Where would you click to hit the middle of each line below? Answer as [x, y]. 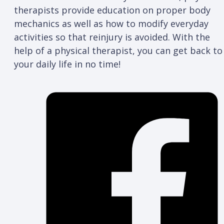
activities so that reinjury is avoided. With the [112, 37]
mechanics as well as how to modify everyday [111, 23]
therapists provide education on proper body [112, 10]
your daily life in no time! [67, 64]
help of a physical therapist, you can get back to [118, 50]
